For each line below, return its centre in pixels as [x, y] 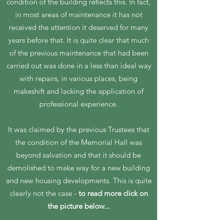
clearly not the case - [44, 193]
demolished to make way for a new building [79, 168]
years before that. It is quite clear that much [79, 40]
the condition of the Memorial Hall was [79, 142]
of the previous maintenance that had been [79, 53]
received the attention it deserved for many [79, 27]
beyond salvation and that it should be [79, 155]
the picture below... [79, 206]
